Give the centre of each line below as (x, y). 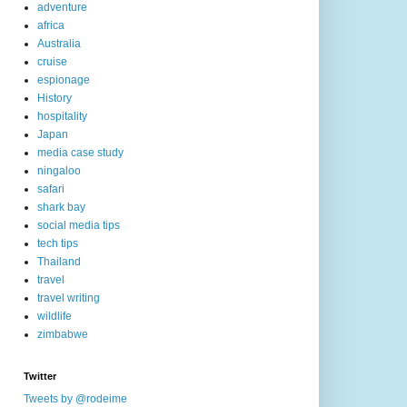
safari (51, 189)
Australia (59, 44)
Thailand (59, 262)
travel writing (69, 298)
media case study (80, 153)
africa (51, 26)
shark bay (61, 208)
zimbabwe (63, 335)
